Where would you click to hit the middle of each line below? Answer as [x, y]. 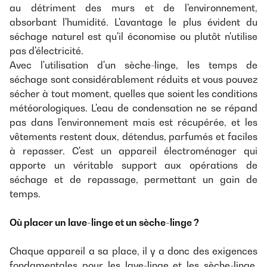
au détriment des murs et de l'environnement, [133, 8]
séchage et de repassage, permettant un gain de [133, 180]
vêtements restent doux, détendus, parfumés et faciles [133, 137]
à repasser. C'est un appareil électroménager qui [133, 151]
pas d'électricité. [46, 51]
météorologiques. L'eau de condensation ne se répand [133, 108]
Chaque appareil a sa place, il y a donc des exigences [133, 251]
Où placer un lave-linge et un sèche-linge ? [104, 223]
